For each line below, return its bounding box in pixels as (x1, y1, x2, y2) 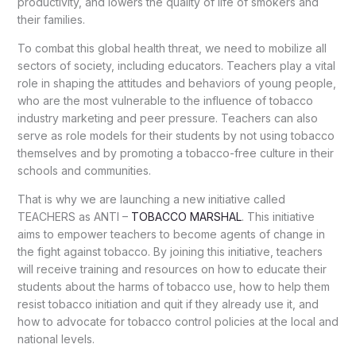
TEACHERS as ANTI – (17, 209, 131, 223)
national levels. (17, 331, 95, 346)
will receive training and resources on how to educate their (17, 261, 327, 276)
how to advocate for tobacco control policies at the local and (17, 314, 339, 328)
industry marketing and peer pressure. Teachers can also (17, 110, 318, 125)
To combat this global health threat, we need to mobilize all (17, 41, 327, 55)
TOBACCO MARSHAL (130, 209, 242, 223)
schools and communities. (17, 163, 151, 177)
